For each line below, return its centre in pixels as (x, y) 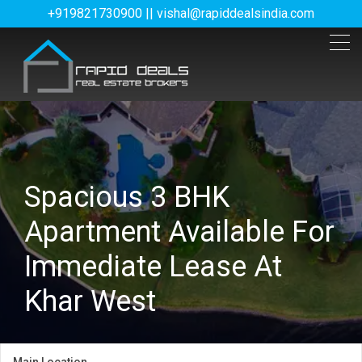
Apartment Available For (179, 232)
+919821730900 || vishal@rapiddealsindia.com (181, 13)
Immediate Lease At (153, 267)
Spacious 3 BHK (127, 197)
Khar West (90, 301)
